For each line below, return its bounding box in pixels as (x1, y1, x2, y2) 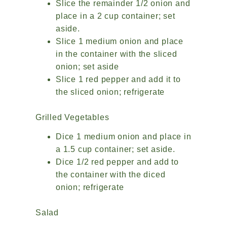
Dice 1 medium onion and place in (56, 132, 192, 141)
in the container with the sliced (56, 50, 177, 59)
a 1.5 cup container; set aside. (56, 145, 175, 154)
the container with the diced (56, 170, 166, 179)
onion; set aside (56, 62, 119, 71)
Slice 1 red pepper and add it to (56, 75, 181, 84)
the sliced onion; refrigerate (56, 88, 165, 97)
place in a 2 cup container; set (56, 12, 175, 21)
